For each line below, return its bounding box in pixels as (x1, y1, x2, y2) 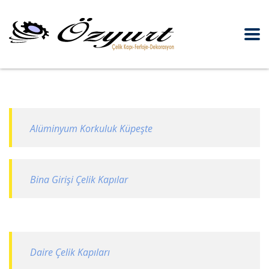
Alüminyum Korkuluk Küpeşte (30, 122, 153, 135)
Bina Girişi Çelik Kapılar (30, 173, 128, 186)
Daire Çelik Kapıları (30, 246, 110, 259)
